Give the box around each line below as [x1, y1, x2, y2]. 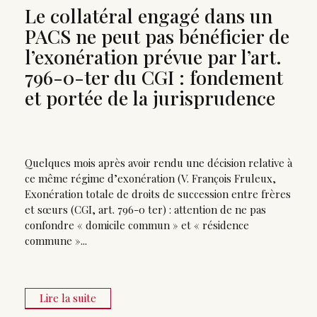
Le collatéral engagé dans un [25, 3, 272, 29]
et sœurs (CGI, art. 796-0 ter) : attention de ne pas [25, 202, 266, 217]
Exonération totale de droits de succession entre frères [25, 187, 291, 202]
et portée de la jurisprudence [25, 85, 275, 111]
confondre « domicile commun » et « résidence [25, 218, 249, 233]
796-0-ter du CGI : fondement [25, 64, 283, 91]
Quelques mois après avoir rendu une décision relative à [25, 156, 292, 171]
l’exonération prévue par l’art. [25, 44, 282, 70]
